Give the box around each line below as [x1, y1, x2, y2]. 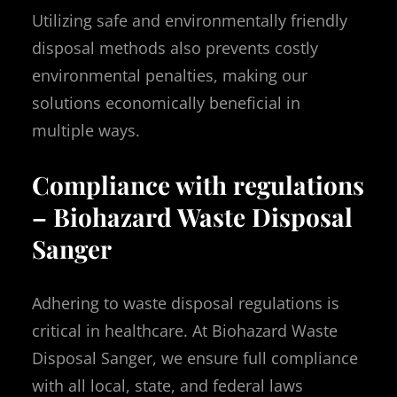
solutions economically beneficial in [32, 91, 300, 113]
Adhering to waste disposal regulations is [32, 292, 339, 314]
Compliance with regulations [32, 167, 364, 201]
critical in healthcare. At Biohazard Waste [32, 319, 338, 341]
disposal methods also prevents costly [32, 36, 318, 58]
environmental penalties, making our [32, 64, 307, 86]
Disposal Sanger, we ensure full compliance [32, 346, 358, 369]
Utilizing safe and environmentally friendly [32, 9, 347, 31]
